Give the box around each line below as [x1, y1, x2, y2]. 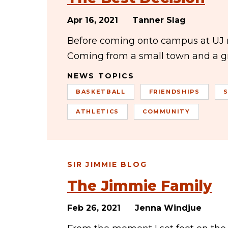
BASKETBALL [76, 88, 126, 95]
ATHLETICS [76, 108, 119, 115]
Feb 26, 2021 [67, 203, 121, 213]
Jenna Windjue [135, 203, 202, 213]
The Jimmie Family [67, 177, 212, 194]
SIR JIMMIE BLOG [67, 160, 148, 169]
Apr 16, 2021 [67, 15, 118, 25]
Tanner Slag [132, 15, 186, 25]
